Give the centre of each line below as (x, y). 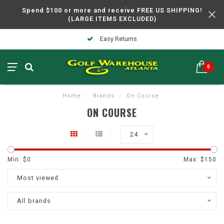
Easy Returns (118, 39)
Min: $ (17, 159)
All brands (34, 201)
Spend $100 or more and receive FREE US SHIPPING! (112, 10)
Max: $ (194, 159)
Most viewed (38, 178)
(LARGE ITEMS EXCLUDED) (112, 19)
